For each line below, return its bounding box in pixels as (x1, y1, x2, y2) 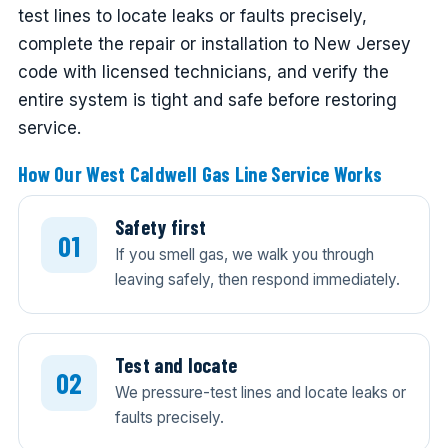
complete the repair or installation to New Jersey (17, 33, 411, 54)
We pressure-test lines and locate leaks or (114, 382, 406, 402)
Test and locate (114, 352, 238, 377)
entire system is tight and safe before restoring (17, 89, 397, 110)
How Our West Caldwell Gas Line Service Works (17, 162, 383, 187)
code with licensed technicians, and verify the (17, 61, 389, 82)
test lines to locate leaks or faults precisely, (17, 5, 367, 26)
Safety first (114, 215, 207, 239)
